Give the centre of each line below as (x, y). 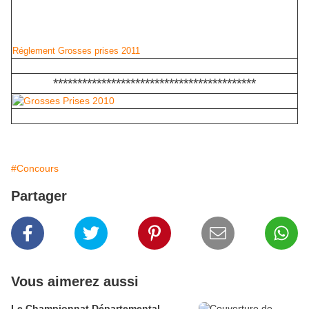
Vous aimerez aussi (75, 281)
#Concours (35, 168)
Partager (39, 196)
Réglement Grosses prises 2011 (76, 50)
